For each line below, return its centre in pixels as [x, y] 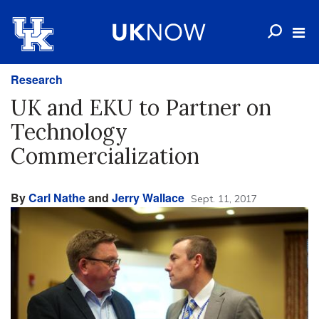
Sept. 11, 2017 [224, 199]
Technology [69, 132]
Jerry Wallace [148, 198]
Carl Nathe [57, 198]
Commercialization [105, 156]
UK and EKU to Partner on [141, 108]
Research [37, 79]
